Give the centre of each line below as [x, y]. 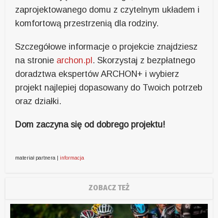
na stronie [36, 60]
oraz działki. [38, 101]
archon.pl [75, 60]
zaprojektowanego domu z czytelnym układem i [108, 10]
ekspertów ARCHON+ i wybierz [119, 74]
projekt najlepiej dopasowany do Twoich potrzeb [109, 88]
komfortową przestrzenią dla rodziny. [87, 23]
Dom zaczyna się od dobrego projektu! [90, 125]
